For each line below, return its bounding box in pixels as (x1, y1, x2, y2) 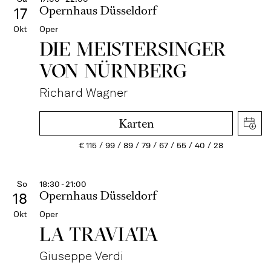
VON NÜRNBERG (39, 59, 188, 82)
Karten (118, 116, 154, 132)
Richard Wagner (39, 85, 128, 100)
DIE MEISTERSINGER (39, 37, 226, 60)
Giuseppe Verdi (39, 249, 123, 263)
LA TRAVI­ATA (39, 222, 159, 246)
